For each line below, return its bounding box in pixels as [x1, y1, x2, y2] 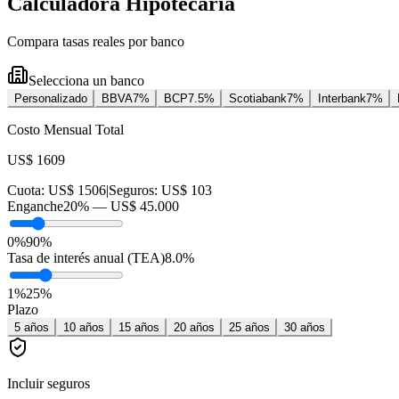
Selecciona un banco [28, 73, 144, 89]
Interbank [318, 92, 366, 106]
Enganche [7, 199, 63, 215]
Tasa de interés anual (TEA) [7, 250, 165, 266]
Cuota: [7, 183, 48, 199]
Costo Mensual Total [7, 122, 124, 138]
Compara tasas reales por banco [7, 34, 184, 50]
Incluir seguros [7, 376, 90, 392]
